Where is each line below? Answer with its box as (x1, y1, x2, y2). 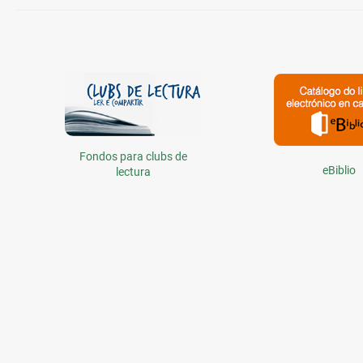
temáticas (15, 32, 116, 59)
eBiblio (322, 164, 356, 177)
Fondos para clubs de (79, 150, 187, 164)
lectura (115, 165, 151, 179)
